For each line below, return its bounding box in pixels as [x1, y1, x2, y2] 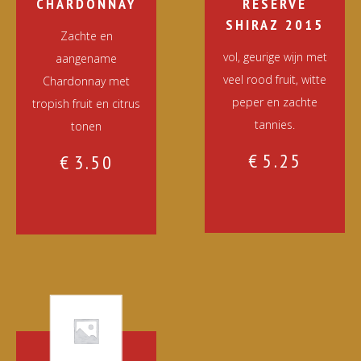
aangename [56, 51, 117, 66]
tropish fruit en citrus [32, 96, 140, 111]
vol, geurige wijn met [222, 49, 327, 64]
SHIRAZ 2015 [226, 15, 324, 34]
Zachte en [60, 28, 113, 44]
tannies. [255, 117, 295, 132]
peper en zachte [232, 94, 317, 110]
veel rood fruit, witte [223, 72, 326, 87]
